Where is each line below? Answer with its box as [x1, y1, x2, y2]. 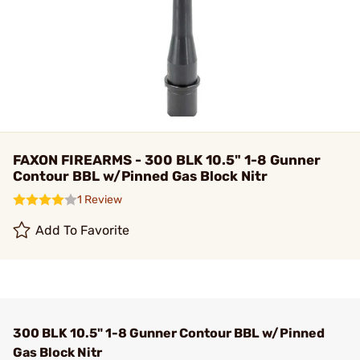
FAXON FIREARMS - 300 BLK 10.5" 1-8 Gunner [13, 152, 321, 168]
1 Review [77, 193, 122, 207]
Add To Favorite [35, 223, 130, 238]
